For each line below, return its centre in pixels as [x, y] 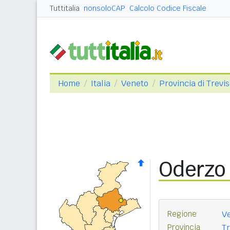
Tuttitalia [65, 8]
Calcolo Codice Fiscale [168, 8]
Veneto [135, 83]
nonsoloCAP [104, 8]
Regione [182, 214]
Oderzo [192, 169]
